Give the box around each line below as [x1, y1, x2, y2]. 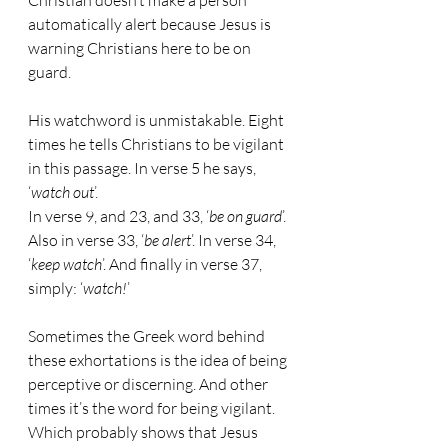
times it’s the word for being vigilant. [28, 398, 278, 418]
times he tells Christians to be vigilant [28, 134, 287, 154]
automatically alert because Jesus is [28, 14, 274, 34]
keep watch [31, 254, 102, 274]
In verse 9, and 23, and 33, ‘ [28, 206, 209, 226]
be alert [144, 230, 191, 250]
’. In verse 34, [191, 230, 279, 250]
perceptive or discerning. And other [28, 374, 271, 394]
